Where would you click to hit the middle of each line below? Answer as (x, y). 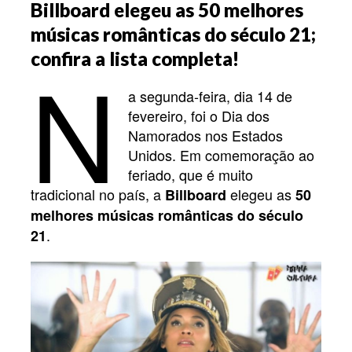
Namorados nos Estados (206, 135)
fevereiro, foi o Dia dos (199, 115)
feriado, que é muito (191, 174)
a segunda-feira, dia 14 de (211, 95)
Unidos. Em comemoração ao (222, 154)
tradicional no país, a (98, 194)
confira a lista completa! (135, 58)
